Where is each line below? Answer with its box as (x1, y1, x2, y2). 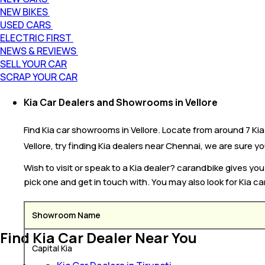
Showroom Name (32, 209, 101, 221)
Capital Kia (32, 242, 72, 254)
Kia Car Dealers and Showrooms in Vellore (24, 96, 218, 109)
